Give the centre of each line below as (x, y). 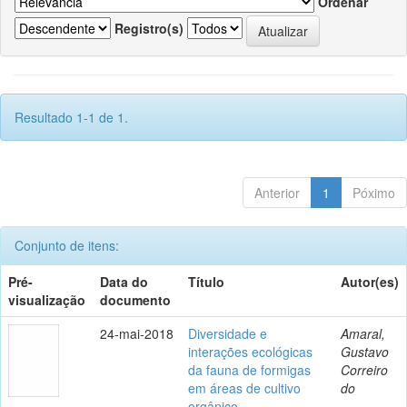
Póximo (374, 192)
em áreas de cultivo (244, 387)
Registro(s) (149, 29)
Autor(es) (370, 281)
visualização (47, 299)
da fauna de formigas (249, 369)
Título (206, 281)
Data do (124, 281)
